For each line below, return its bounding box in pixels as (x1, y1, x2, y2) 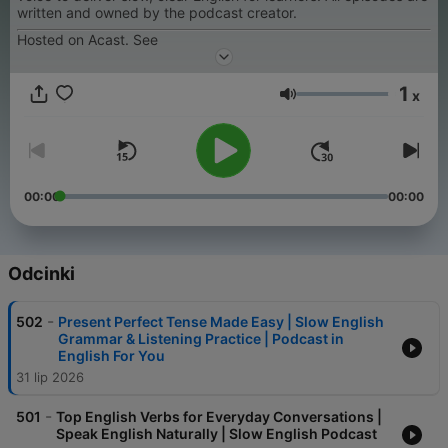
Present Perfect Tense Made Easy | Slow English (58, 313, 384, 331)
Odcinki (8, 263, 75, 285)
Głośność (295, 93, 366, 113)
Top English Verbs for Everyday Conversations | (56, 408, 382, 426)
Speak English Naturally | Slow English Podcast (56, 425, 377, 443)
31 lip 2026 (16, 369, 84, 386)
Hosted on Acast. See (17, 31, 158, 48)
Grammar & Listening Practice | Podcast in (58, 330, 344, 348)
